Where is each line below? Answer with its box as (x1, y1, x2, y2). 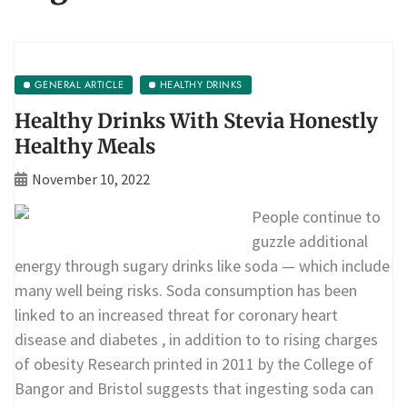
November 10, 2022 (32, 169, 150, 188)
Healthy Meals (15, 133, 155, 159)
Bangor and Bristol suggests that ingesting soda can (15, 377, 373, 399)
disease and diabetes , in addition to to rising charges (15, 328, 378, 350)
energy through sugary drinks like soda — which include (15, 254, 390, 276)
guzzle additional (252, 230, 368, 252)
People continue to (252, 205, 381, 227)
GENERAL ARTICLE (34, 76, 124, 92)
